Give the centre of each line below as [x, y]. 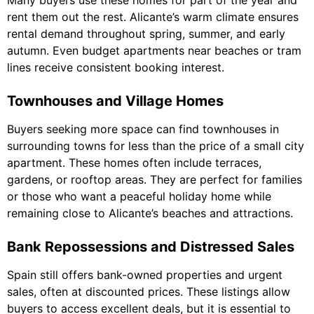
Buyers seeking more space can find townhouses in [143, 129]
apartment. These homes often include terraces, [134, 163]
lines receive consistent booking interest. [116, 68]
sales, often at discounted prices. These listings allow [149, 292]
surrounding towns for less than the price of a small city [156, 146]
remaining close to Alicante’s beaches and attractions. [150, 213]
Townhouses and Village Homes [115, 101]
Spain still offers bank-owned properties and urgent [145, 275]
